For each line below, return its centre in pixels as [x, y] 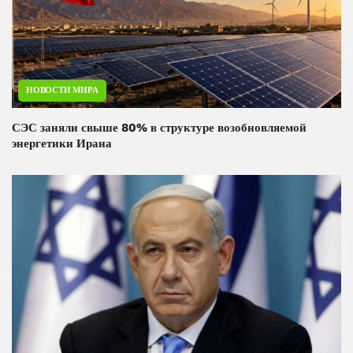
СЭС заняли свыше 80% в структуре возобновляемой [159, 128]
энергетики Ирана [62, 144]
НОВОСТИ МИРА [62, 91]
